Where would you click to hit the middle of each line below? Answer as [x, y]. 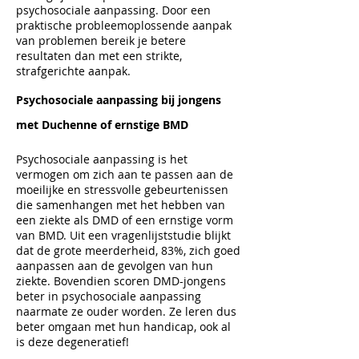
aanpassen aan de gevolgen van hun [115, 266]
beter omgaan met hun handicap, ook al [123, 327]
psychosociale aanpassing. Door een [113, 10]
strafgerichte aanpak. [73, 71]
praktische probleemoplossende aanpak [124, 25]
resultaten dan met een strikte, [99, 56]
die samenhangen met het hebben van [121, 205]
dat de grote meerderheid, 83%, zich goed [128, 250]
